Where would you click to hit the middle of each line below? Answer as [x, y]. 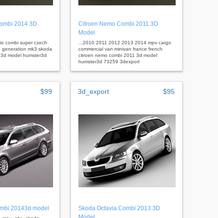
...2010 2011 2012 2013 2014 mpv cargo [125, 42]
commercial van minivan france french [120, 49]
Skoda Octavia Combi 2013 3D [119, 208]
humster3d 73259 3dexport [109, 61]
